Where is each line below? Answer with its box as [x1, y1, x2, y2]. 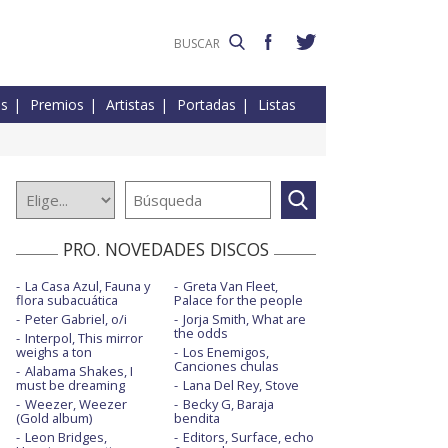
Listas [258, 95, 296, 115]
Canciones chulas [173, 357, 279, 376]
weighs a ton [16, 343, 92, 362]
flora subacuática [16, 291, 118, 310]
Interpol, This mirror [25, 329, 143, 348]
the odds [173, 324, 228, 343]
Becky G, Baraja [182, 395, 274, 414]
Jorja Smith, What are [182, 310, 306, 329]
